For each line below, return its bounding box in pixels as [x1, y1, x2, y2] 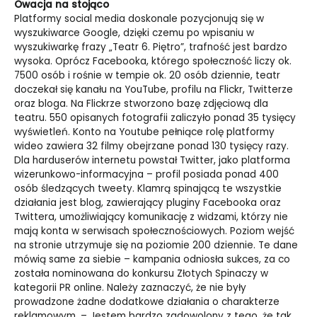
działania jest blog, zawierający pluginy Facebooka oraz [14, 196, 281, 210]
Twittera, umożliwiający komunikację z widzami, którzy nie [14, 210, 288, 224]
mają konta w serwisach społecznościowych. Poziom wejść [14, 224, 294, 238]
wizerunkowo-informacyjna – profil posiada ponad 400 [14, 168, 279, 182]
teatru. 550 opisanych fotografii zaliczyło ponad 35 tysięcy [14, 111, 296, 125]
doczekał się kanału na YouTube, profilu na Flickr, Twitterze [14, 83, 293, 97]
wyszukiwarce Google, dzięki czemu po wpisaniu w [14, 26, 254, 40]
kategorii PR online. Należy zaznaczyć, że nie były [14, 281, 246, 295]
